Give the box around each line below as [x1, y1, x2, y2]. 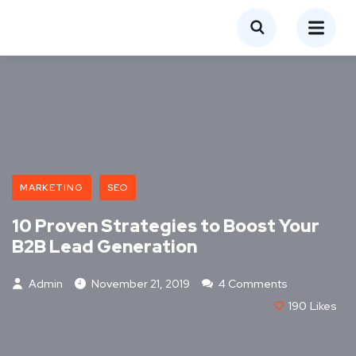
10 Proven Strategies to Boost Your [12, 215, 319, 238]
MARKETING [20, 181, 83, 194]
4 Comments [216, 277, 288, 291]
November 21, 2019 [91, 277, 190, 291]
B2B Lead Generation [12, 235, 197, 258]
